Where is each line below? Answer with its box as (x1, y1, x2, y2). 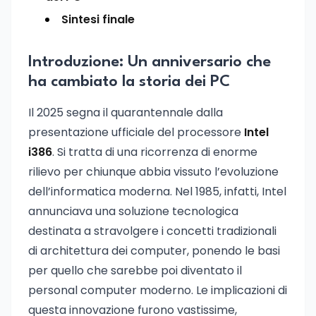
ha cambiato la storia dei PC (28, 74, 230, 90)
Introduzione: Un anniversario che (28, 54, 271, 70)
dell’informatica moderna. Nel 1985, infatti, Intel (28, 183, 286, 200)
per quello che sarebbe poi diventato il (28, 262, 242, 279)
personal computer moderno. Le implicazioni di (28, 282, 287, 298)
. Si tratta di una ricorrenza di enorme (52, 144, 257, 160)
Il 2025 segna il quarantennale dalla (28, 104, 223, 121)
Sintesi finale (61, 11, 135, 28)
